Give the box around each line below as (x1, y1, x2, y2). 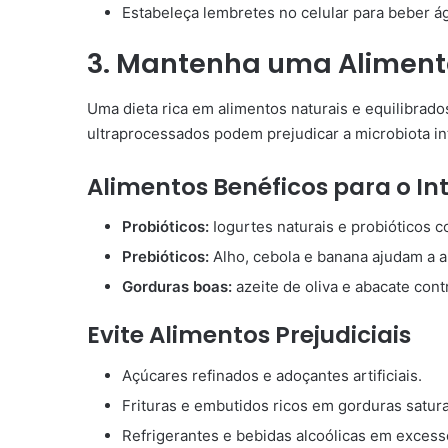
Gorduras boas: (122, 277, 236, 297)
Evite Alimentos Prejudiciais (87, 319, 411, 352)
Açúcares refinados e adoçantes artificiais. (122, 365, 422, 385)
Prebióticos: (122, 247, 209, 267)
